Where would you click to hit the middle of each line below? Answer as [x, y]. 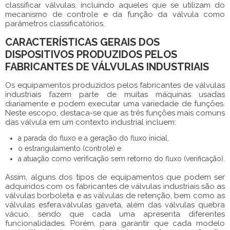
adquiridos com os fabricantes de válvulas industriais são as [115, 186]
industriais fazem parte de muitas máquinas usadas [115, 94]
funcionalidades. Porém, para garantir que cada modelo [115, 223]
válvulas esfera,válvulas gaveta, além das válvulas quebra [115, 205]
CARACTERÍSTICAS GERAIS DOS [82, 42]
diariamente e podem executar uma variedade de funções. [115, 103]
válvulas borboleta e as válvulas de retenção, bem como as [115, 195]
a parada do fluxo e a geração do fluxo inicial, [93, 138]
